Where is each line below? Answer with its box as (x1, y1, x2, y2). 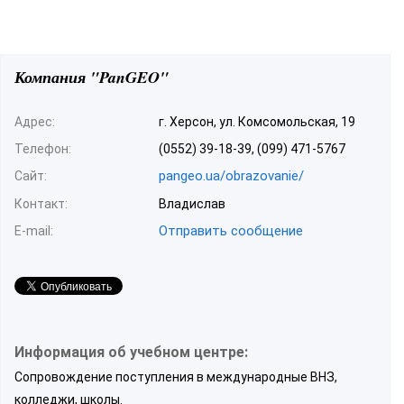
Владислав (159, 196, 225, 211)
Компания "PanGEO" (14, 65, 169, 88)
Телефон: (14, 141, 71, 156)
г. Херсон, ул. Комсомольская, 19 (159, 114, 355, 129)
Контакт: (14, 196, 68, 211)
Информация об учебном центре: (14, 343, 248, 361)
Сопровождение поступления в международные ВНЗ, (14, 369, 337, 384)
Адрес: (14, 114, 55, 129)
